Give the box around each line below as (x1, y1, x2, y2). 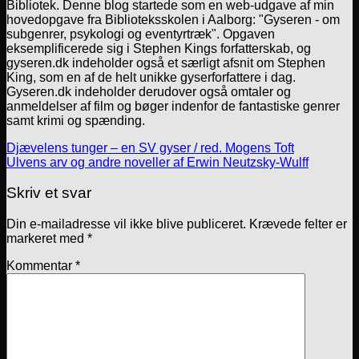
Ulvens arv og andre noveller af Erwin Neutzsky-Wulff (6, 155, 309, 169)
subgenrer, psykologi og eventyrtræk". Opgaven (6, 26, 275, 41)
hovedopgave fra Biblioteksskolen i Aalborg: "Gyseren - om (6, 12, 340, 26)
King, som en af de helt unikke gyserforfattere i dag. (6, 70, 296, 84)
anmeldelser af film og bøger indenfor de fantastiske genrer (6, 99, 340, 113)
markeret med (6, 231, 87, 245)
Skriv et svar (6, 184, 91, 202)
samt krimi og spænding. (6, 113, 145, 127)
